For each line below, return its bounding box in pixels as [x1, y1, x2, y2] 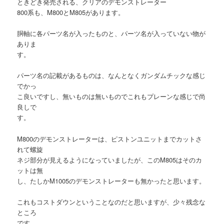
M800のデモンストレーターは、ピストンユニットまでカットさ [17, 133, 202, 143]
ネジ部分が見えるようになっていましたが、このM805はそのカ [17, 154, 202, 164]
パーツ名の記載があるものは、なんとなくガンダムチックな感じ [17, 70, 206, 80]
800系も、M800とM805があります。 [17, 7, 125, 17]
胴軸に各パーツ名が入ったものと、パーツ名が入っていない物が [17, 28, 206, 38]
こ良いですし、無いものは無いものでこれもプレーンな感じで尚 [17, 91, 206, 101]
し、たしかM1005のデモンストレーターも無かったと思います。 [17, 175, 206, 185]
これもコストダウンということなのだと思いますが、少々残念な [17, 196, 206, 206]
